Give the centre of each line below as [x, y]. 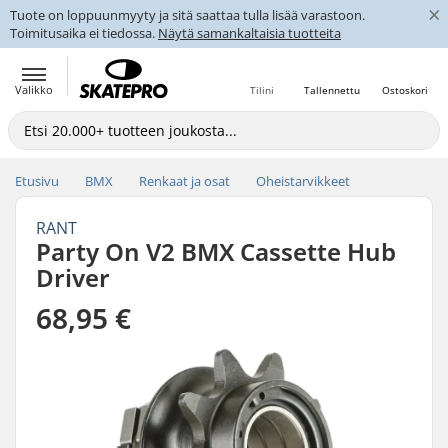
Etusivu [37, 181]
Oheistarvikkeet [303, 181]
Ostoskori [405, 90]
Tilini [262, 90]
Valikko [34, 89]
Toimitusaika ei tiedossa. [84, 33]
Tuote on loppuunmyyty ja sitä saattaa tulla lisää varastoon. [187, 15]
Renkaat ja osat [184, 181]
